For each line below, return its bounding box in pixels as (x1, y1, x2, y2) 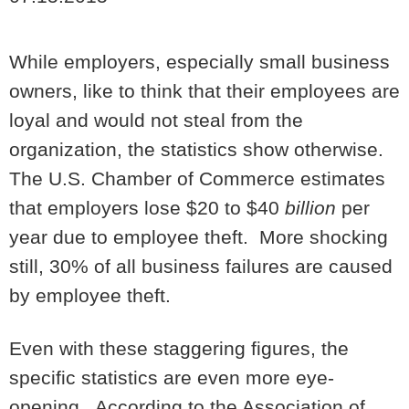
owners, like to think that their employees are (9, 80, 400, 101)
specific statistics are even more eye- (9, 367, 334, 389)
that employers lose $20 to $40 (9, 197, 285, 218)
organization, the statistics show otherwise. (9, 139, 389, 160)
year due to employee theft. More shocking (9, 226, 388, 247)
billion (285, 197, 336, 218)
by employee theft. (9, 285, 171, 306)
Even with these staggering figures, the (9, 338, 349, 360)
